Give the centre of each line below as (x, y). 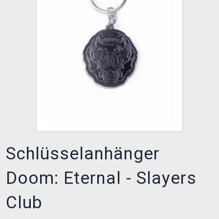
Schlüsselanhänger (83, 154)
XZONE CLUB (37, 12)
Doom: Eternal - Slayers (101, 178)
